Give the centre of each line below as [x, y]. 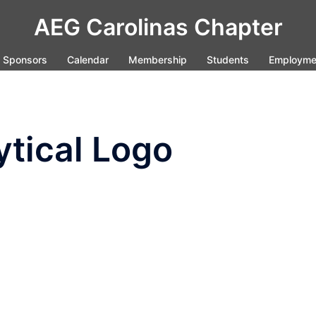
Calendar [88, 60]
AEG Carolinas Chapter [158, 27]
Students [228, 60]
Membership [158, 60]
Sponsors [25, 60]
